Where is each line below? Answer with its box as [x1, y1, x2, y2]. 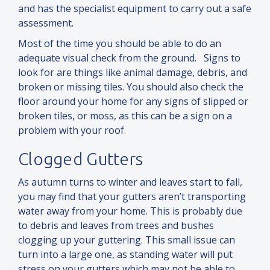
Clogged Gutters [18, 149, 143, 169]
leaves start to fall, [159, 175, 242, 189]
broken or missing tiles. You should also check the [18, 80, 243, 94]
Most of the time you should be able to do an [18, 37, 221, 51]
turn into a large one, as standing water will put [18, 248, 233, 262]
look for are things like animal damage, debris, [18, 66, 230, 80]
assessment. [18, 16, 74, 30]
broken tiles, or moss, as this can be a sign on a [18, 109, 232, 123]
